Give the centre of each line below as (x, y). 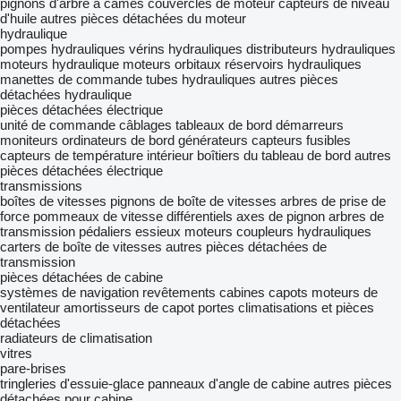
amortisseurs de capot (129, 307)
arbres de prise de (333, 201)
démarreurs (310, 125)
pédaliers (105, 231)
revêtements (179, 292)
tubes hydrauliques (201, 79)
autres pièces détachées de (246, 247)
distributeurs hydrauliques (321, 49)
